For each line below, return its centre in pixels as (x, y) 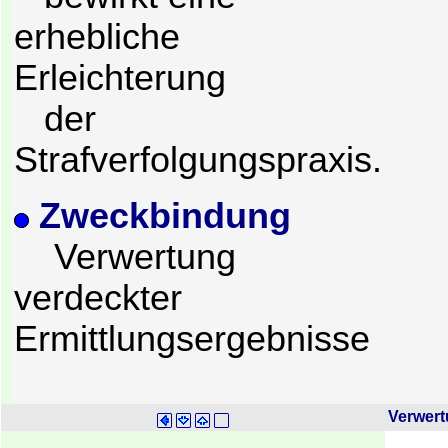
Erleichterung (120, 78)
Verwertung (125, 256)
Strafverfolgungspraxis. (198, 160)
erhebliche (97, 37)
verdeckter (98, 297)
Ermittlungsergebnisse (192, 338)
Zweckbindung (165, 215)
